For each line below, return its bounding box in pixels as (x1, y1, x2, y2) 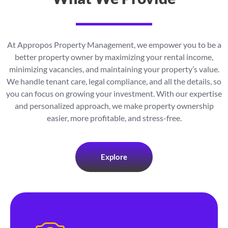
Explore (101, 152, 127, 161)
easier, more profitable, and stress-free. (46, 113, 182, 123)
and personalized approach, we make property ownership (14, 101, 214, 111)
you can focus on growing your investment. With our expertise (6, 89, 222, 99)
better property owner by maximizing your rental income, (15, 52, 213, 62)
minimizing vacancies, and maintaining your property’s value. (9, 64, 219, 74)
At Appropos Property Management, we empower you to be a (7, 40, 221, 50)
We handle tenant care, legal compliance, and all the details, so (7, 76, 221, 87)
